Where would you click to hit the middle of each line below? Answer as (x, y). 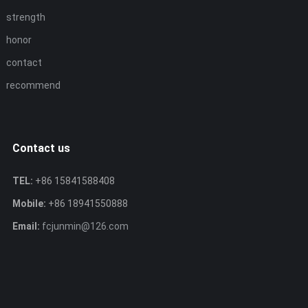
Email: (26, 226)
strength (25, 17)
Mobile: (29, 203)
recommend (33, 85)
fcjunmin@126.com (84, 226)
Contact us (41, 148)
